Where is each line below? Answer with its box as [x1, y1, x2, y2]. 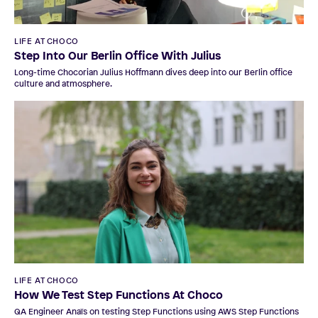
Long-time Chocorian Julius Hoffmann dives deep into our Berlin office [14, 66, 292, 78]
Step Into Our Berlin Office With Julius [14, 47, 221, 63]
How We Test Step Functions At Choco [14, 287, 223, 302]
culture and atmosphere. [14, 77, 112, 89]
